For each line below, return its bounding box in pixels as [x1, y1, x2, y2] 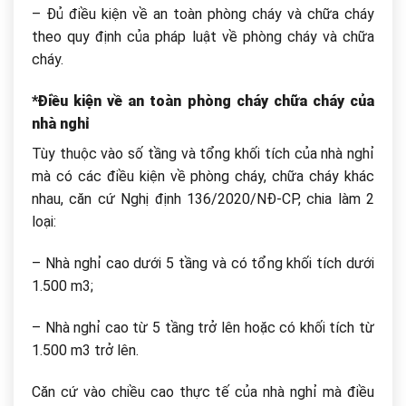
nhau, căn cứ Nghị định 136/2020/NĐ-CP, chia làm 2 [32, 190, 374, 208]
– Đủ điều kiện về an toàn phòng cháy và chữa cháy [32, 5, 374, 24]
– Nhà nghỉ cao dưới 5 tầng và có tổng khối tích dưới [32, 255, 374, 273]
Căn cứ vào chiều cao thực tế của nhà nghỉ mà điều [32, 382, 374, 401]
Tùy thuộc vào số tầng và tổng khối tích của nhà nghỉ [32, 145, 374, 163]
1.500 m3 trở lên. [32, 341, 139, 359]
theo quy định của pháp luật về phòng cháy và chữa [32, 28, 374, 46]
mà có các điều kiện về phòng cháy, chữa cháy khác [32, 168, 374, 186]
